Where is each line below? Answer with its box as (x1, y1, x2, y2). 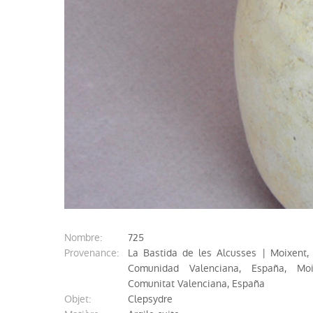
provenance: (70, 246, 119, 260)
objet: (72, 292, 91, 306)
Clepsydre (128, 292, 173, 306)
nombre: (71, 231, 102, 245)
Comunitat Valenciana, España (128, 277, 265, 291)
